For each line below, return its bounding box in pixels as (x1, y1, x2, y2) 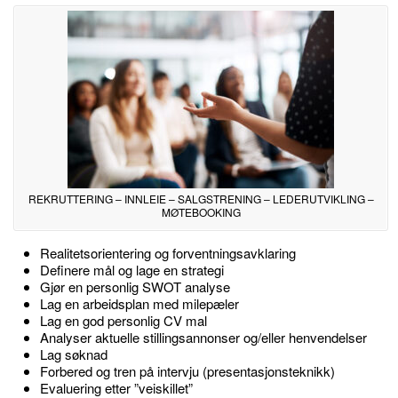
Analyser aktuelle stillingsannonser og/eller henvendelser (40, 328, 367, 347)
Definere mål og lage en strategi (40, 260, 224, 280)
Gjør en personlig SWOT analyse (40, 277, 230, 297)
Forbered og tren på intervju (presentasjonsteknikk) (40, 362, 335, 381)
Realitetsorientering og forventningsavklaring (40, 243, 296, 263)
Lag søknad (40, 345, 107, 364)
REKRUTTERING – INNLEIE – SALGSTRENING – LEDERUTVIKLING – (28, 191, 374, 207)
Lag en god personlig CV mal (40, 311, 207, 330)
